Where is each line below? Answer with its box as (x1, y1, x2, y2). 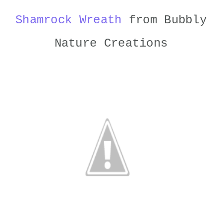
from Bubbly (121, 13, 207, 27)
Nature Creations (54, 37, 168, 50)
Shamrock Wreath (15, 13, 122, 27)
